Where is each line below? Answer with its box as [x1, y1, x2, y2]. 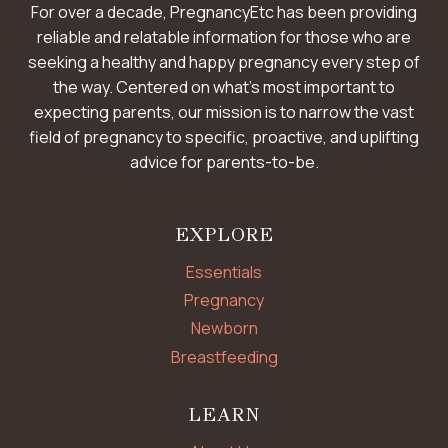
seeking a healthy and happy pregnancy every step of [28, 50, 420, 73]
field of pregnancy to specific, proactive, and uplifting [29, 125, 419, 148]
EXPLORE [174, 222, 274, 246]
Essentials [186, 261, 262, 283]
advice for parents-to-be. [129, 150, 319, 173]
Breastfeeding [170, 345, 278, 368]
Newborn [190, 317, 258, 340]
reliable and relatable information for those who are [37, 25, 411, 48]
